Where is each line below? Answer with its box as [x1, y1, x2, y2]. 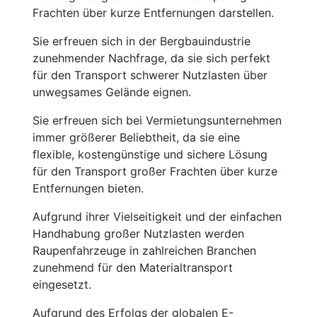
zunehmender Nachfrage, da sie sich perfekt [33, 51, 270, 65]
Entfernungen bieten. [33, 181, 144, 195]
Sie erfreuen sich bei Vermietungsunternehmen [33, 113, 282, 127]
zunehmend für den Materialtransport [33, 260, 233, 275]
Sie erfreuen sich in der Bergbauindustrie [33, 34, 250, 48]
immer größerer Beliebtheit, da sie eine [33, 130, 240, 144]
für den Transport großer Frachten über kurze [33, 164, 277, 178]
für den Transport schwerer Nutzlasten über [33, 68, 267, 82]
